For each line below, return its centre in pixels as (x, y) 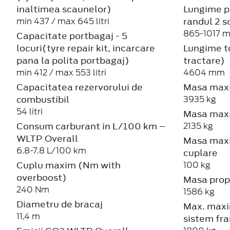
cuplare (200, 153)
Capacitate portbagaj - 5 (72, 36)
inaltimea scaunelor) (64, 9)
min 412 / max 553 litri (61, 72)
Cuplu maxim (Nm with (69, 165)
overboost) (42, 177)
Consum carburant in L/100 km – (91, 126)
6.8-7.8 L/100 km (51, 150)
